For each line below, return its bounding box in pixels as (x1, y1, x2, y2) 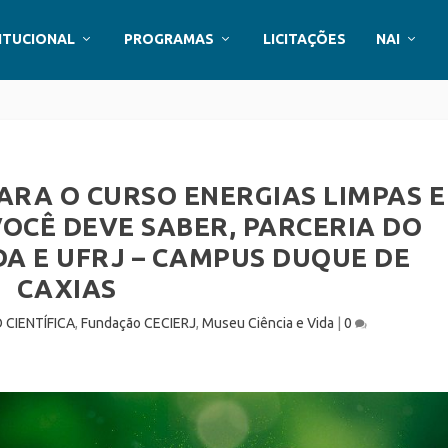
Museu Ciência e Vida (202, 315, 335, 331)
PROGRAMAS (124, 31, 214, 47)
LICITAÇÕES (263, 31, 346, 47)
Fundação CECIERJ (81, 315, 197, 331)
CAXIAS (16, 274, 117, 303)
